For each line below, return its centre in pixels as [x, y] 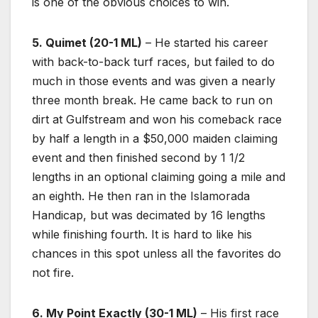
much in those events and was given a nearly [154, 81]
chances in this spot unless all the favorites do [157, 254]
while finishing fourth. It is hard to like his [142, 235]
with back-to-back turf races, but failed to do [153, 62]
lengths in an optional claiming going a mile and [159, 177]
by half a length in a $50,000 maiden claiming [155, 139]
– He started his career [205, 43]
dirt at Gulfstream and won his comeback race [157, 120]
